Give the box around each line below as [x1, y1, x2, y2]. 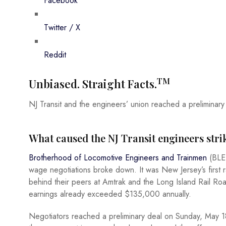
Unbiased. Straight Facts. [29, 76, 157, 92]
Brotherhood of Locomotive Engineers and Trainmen [29, 152, 207, 164]
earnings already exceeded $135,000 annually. [29, 188, 191, 200]
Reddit [44, 49, 66, 61]
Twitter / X [44, 22, 80, 34]
